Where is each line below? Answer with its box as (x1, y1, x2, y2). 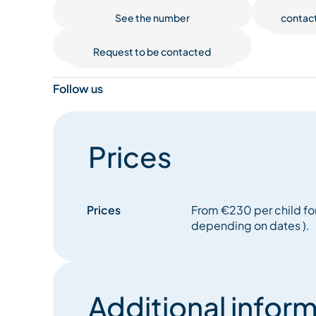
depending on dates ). (190, 218, 310, 233)
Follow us (52, 81, 103, 97)
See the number (114, 11, 190, 25)
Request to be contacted (93, 45, 212, 59)
